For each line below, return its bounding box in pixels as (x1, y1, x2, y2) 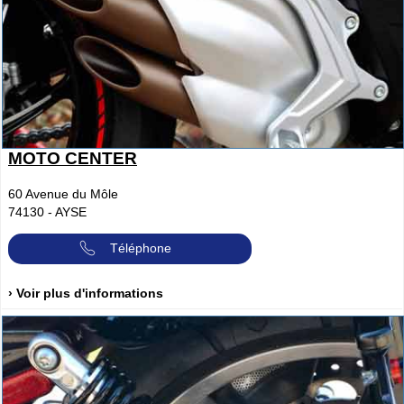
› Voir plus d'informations (8, 285, 163, 300)
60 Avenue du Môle (8, 186, 118, 201)
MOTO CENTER (8, 148, 137, 168)
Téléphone (110, 240, 171, 255)
